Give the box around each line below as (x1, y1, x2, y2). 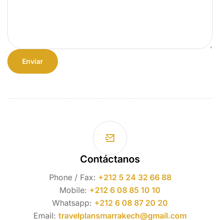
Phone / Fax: (49, 172, 98, 182)
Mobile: (59, 185, 89, 195)
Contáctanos (80, 153, 140, 165)
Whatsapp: (52, 197, 94, 208)
